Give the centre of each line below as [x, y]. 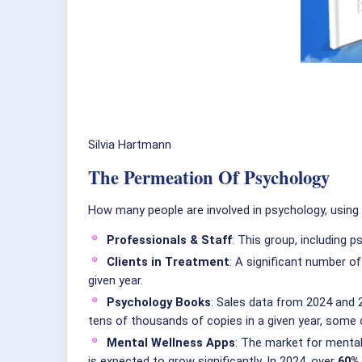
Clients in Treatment [168, 262]
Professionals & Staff [169, 240]
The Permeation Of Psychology [209, 178]
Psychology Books [159, 303]
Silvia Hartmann [130, 145]
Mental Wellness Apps [171, 343]
